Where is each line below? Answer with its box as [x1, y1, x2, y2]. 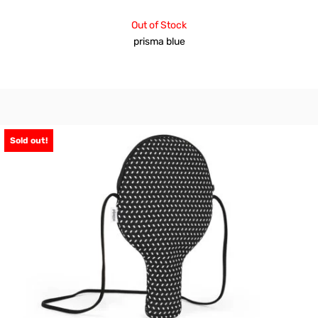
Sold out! [10, 136, 48, 146]
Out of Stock [131, 18, 187, 31]
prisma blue [133, 35, 185, 48]
